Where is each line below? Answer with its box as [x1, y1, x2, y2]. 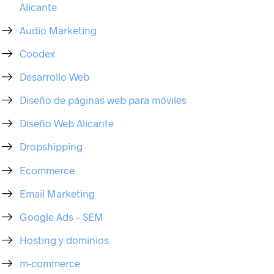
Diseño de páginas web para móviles [20, 94, 187, 106]
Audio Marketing [20, 23, 97, 36]
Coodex [20, 46, 56, 59]
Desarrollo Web [20, 70, 90, 83]
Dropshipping [20, 140, 83, 153]
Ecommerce [20, 163, 75, 176]
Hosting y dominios [20, 233, 109, 246]
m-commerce [20, 257, 81, 270]
